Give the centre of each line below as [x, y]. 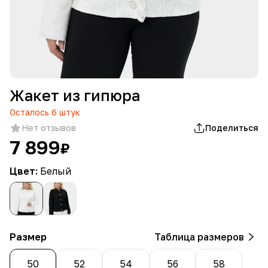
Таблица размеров [199, 237]
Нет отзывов [49, 127]
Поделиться [232, 127]
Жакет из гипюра [75, 95]
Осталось [29, 112]
